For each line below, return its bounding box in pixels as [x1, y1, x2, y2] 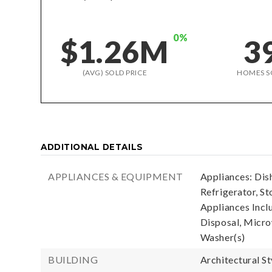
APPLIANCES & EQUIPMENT [48, 171, 183, 182]
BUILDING [48, 254, 98, 265]
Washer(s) [200, 231, 245, 243]
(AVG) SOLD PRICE [82, 68, 148, 77]
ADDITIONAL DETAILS [41, 142, 143, 152]
